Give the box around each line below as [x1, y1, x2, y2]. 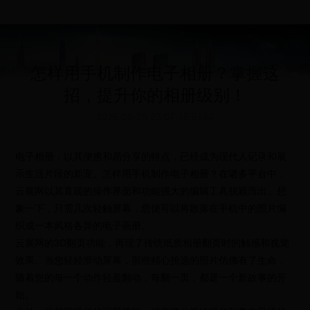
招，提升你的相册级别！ [64, 86, 246, 104]
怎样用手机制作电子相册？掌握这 [30, 64, 280, 82]
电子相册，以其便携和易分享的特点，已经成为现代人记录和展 [15, 151, 287, 162]
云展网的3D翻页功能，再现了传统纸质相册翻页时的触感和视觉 [15, 237, 290, 248]
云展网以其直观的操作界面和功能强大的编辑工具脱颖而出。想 [15, 185, 287, 197]
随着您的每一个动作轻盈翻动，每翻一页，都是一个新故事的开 [15, 272, 287, 283]
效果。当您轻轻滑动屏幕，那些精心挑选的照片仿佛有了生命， [15, 255, 287, 266]
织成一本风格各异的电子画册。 [15, 220, 152, 231]
